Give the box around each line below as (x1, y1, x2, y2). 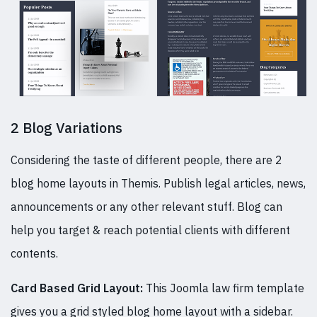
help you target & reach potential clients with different (11, 222, 290, 237)
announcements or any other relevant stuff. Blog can (11, 199, 282, 214)
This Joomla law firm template (143, 280, 304, 295)
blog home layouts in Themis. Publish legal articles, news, (11, 175, 306, 190)
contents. (11, 246, 58, 260)
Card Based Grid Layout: (11, 280, 143, 295)
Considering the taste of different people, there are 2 (11, 152, 282, 167)
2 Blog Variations (11, 117, 122, 137)
